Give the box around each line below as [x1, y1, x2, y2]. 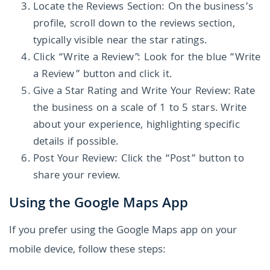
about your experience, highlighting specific [33, 117, 240, 135]
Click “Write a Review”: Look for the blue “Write [33, 49, 261, 67]
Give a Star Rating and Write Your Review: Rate [33, 83, 256, 101]
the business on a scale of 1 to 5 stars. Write [33, 100, 247, 118]
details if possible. [33, 134, 118, 152]
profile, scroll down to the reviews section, [33, 16, 235, 34]
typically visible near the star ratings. [33, 33, 207, 51]
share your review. [33, 168, 121, 186]
